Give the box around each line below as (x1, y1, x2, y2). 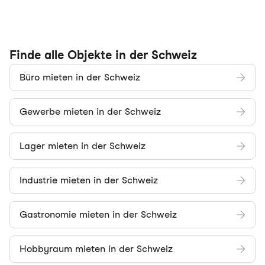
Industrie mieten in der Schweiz (20, 174, 158, 186)
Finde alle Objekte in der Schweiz (9, 48, 197, 62)
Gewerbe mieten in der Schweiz (20, 106, 161, 117)
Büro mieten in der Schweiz (20, 72, 140, 83)
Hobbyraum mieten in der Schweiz (20, 243, 173, 254)
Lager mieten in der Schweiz (20, 140, 146, 151)
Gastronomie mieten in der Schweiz (20, 209, 177, 220)
